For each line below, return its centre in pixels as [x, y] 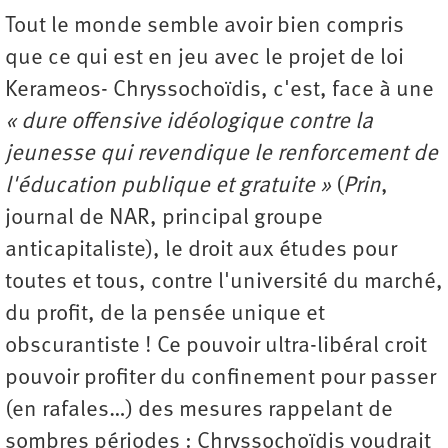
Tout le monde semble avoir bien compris [204, 27]
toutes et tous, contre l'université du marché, [224, 283]
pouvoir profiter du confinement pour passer [220, 379]
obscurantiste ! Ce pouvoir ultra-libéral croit [216, 347]
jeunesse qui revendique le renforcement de [221, 155]
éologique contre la [279, 123]
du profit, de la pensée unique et [165, 315]
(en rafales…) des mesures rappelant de [199, 411]
